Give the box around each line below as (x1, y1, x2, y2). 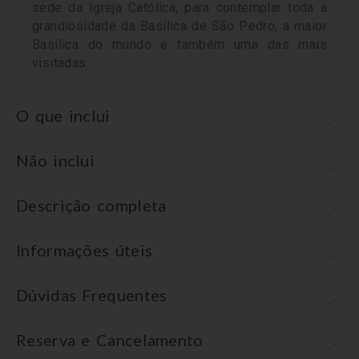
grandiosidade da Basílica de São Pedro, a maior (32, 18, 327, 34)
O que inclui (16, 106, 111, 126)
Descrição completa (16, 196, 167, 216)
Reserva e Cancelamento (16, 330, 204, 350)
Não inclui (16, 151, 95, 171)
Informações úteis (16, 240, 153, 260)
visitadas (32, 55, 87, 71)
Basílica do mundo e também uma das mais (32, 37, 327, 53)
